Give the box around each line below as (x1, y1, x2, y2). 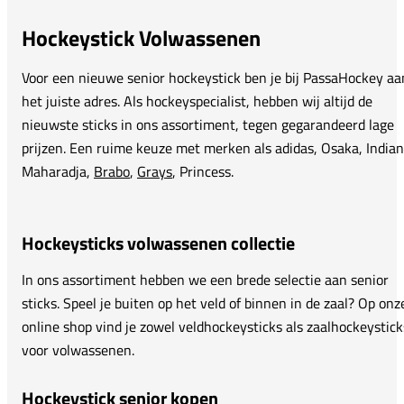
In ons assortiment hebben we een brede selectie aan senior (22, 268, 389, 290)
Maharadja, (22, 160, 94, 182)
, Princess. (172, 160, 234, 182)
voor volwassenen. (22, 338, 134, 361)
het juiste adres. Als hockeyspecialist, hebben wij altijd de (22, 89, 372, 112)
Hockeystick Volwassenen (22, 21, 261, 54)
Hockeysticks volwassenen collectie (22, 228, 295, 257)
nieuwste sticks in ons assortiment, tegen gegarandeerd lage (22, 113, 394, 135)
